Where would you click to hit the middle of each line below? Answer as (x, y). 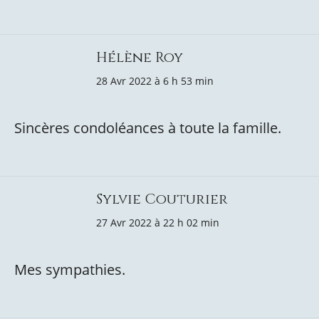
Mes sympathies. (70, 270)
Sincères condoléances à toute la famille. (148, 128)
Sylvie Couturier (162, 199)
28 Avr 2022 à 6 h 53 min (155, 81)
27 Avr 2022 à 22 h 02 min (158, 223)
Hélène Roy (140, 57)
